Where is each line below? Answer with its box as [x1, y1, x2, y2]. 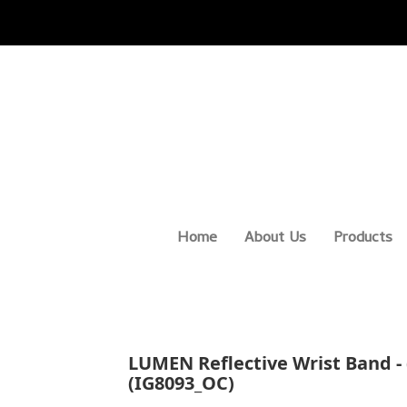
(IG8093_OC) [128, 370, 235, 395]
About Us [244, 225, 306, 252]
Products [333, 225, 392, 252]
